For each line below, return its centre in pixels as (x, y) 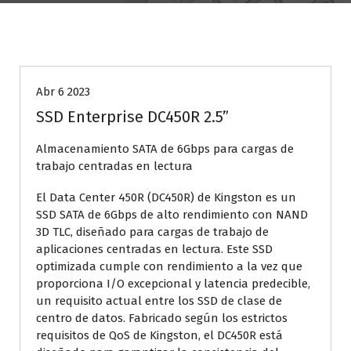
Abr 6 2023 (63, 91)
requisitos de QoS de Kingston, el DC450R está (159, 335)
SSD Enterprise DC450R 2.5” (132, 116)
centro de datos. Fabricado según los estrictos (162, 318)
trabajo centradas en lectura (114, 166)
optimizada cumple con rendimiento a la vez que (169, 266)
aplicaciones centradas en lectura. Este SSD (154, 249)
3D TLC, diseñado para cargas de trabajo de (152, 232)
